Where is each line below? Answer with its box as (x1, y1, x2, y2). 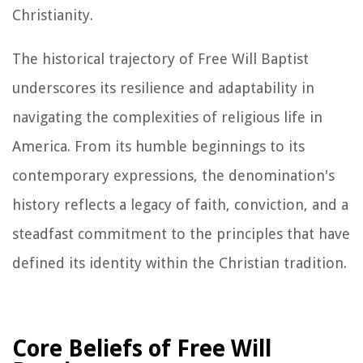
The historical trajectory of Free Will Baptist (12, 49, 309, 67)
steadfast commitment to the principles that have (12, 224, 350, 242)
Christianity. (12, 6, 93, 23)
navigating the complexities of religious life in (12, 108, 322, 126)
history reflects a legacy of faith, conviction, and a (12, 195, 348, 213)
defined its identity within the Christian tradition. (12, 254, 347, 271)
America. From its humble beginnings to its (12, 137, 305, 155)
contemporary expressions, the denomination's (12, 166, 335, 184)
